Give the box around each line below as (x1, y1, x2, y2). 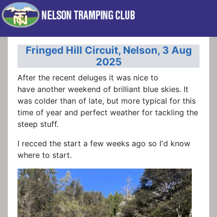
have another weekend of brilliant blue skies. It (17, 84, 188, 94)
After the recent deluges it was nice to (17, 73, 158, 83)
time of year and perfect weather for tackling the (17, 108, 198, 118)
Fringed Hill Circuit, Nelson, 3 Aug (25, 44, 192, 57)
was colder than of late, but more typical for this (17, 96, 196, 106)
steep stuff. (17, 119, 59, 129)
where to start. (17, 150, 72, 160)
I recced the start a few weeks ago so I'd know (17, 139, 190, 149)
